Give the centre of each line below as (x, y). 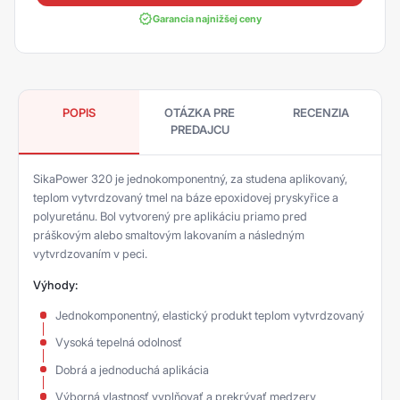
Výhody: (55, 284)
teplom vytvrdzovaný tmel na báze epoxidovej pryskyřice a (186, 197)
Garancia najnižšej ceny (207, 19)
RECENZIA (321, 112)
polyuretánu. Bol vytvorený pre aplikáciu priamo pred (170, 216)
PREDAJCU (200, 129)
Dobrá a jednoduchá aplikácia (132, 369)
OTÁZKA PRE (200, 112)
